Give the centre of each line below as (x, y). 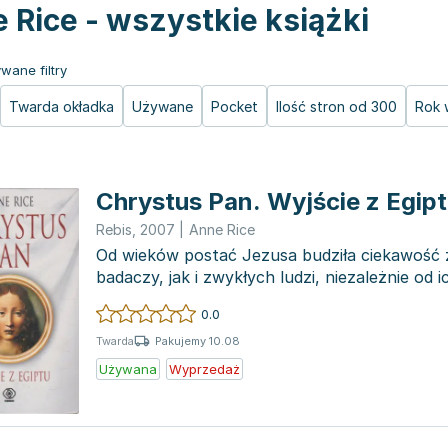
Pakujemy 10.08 (197, 340)
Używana (128, 369)
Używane (162, 106)
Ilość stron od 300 (336, 106)
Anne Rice (222, 229)
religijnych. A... (150, 299)
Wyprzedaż (204, 369)
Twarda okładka (61, 106)
